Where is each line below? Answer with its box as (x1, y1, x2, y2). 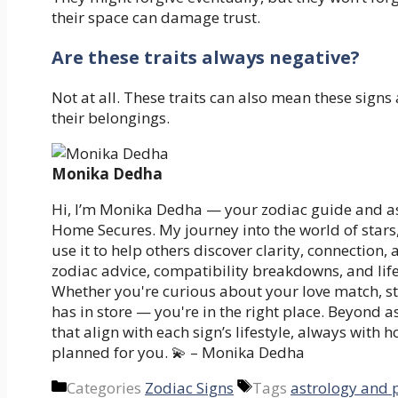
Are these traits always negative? (52, 44, 360, 69)
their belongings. (52, 107, 170, 128)
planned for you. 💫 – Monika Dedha (52, 341, 305, 362)
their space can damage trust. (52, 6, 260, 28)
